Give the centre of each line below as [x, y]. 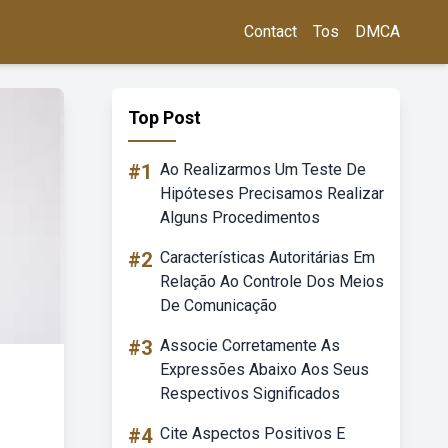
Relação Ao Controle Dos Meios [272, 281]
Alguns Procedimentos [240, 217]
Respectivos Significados [250, 393]
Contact [270, 31]
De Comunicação [218, 305]
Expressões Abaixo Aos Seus [264, 369]
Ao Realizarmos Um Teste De [263, 169]
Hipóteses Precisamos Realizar [272, 193]
